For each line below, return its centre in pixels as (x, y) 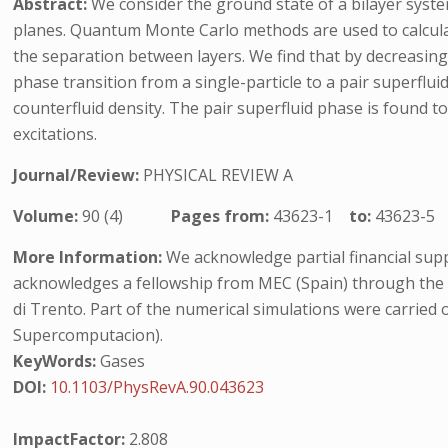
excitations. (55, 134)
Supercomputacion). (88, 335)
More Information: (88, 257)
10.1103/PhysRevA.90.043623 (157, 387)
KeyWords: (55, 361)
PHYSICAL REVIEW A (218, 175)
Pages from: (222, 216)
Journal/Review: (78, 175)
